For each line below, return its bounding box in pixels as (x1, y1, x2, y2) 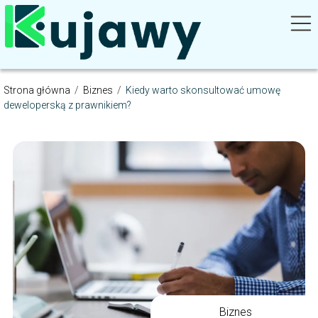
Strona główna (4, 84, 72, 96)
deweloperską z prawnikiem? (4, 99, 131, 111)
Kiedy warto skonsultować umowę (126, 84, 280, 96)
